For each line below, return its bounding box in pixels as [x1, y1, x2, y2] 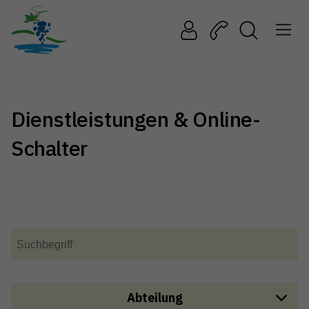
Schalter [11, 134, 88, 161]
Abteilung [126, 289, 183, 306]
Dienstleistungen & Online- [11, 106, 261, 132]
